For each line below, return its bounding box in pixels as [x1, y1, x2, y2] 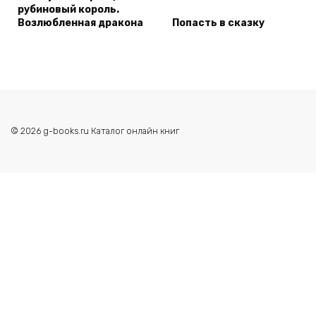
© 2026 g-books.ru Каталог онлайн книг [11, 125, 179, 136]
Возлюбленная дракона [18, 16, 143, 29]
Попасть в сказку [172, 16, 265, 29]
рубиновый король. [18, 3, 119, 16]
